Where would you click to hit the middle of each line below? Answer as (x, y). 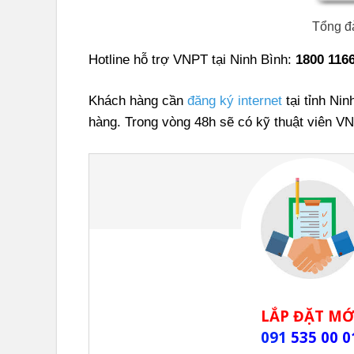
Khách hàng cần (136, 101)
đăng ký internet (233, 101)
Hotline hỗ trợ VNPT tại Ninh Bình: (192, 59)
